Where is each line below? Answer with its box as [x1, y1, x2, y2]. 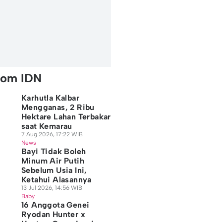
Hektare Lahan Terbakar [21, 112, 111, 121]
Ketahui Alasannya [21, 175, 92, 184]
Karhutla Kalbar [21, 93, 79, 103]
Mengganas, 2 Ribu [21, 103, 95, 112]
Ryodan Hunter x [21, 210, 85, 219]
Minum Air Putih [21, 156, 84, 166]
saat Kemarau [21, 121, 72, 131]
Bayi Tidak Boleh [21, 147, 86, 156]
